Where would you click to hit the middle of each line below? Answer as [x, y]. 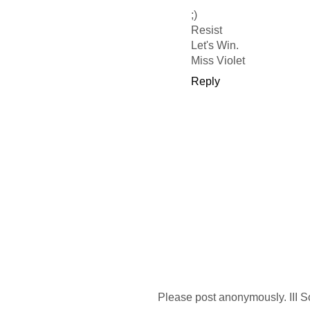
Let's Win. [215, 46]
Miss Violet [218, 61]
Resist [207, 30]
